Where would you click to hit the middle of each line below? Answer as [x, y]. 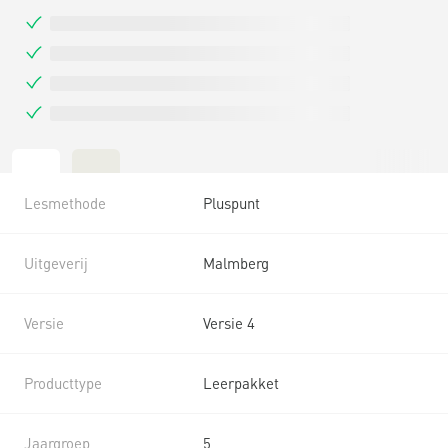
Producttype [63, 382]
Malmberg [236, 262]
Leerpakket [241, 382]
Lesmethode [65, 202]
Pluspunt [231, 202]
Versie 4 [229, 322]
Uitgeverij [56, 262]
